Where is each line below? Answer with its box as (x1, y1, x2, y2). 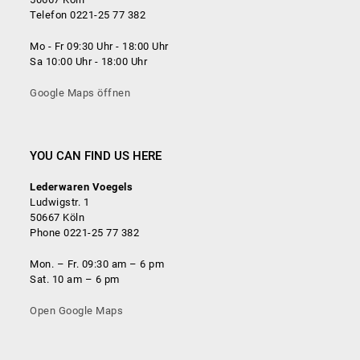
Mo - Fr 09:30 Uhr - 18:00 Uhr (30, 39, 169, 52)
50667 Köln (30, 211, 85, 223)
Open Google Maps (30, 304, 124, 317)
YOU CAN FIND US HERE (30, 148, 162, 163)
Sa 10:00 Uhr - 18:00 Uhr (30, 55, 148, 67)
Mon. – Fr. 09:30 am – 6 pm (30, 257, 165, 270)
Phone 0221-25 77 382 (30, 226, 140, 239)
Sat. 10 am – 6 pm (30, 272, 120, 285)
